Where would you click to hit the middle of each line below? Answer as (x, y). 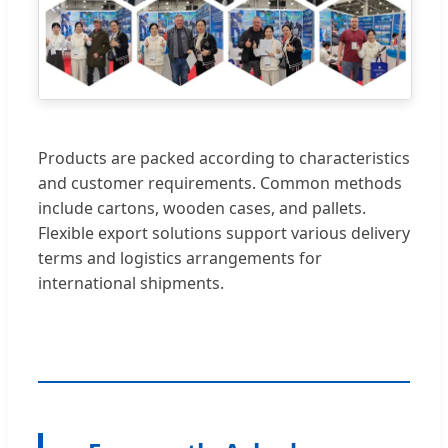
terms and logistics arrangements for (180, 257)
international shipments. (131, 282)
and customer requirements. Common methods (220, 182)
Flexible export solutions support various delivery (224, 232)
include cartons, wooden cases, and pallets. (202, 207)
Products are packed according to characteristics (224, 157)
